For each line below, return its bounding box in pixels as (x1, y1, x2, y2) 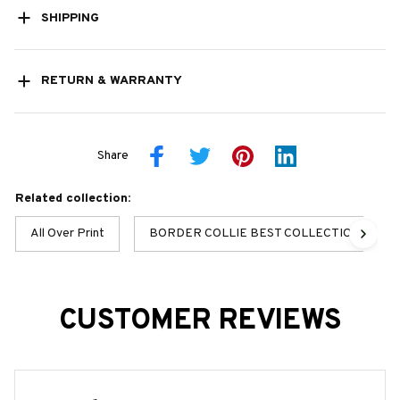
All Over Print (30, 225, 104, 241)
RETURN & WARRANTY (40, 73, 182, 89)
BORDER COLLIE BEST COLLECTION (149, 225, 361, 241)
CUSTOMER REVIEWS (58, 303, 342, 339)
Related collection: (15, 190, 130, 206)
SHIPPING (40, 10, 99, 26)
